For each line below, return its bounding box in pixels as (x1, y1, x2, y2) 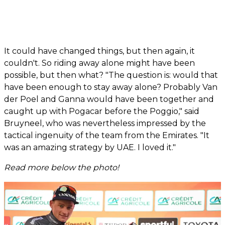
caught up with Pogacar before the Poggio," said (4, 106, 199, 116)
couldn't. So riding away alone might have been (4, 58, 195, 68)
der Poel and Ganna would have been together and (4, 94, 214, 104)
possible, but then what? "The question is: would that (4, 70, 218, 80)
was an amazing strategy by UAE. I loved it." (4, 142, 176, 152)
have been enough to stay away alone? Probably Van (4, 82, 217, 92)
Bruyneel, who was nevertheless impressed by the (4, 118, 206, 128)
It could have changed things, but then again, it (4, 46, 195, 56)
